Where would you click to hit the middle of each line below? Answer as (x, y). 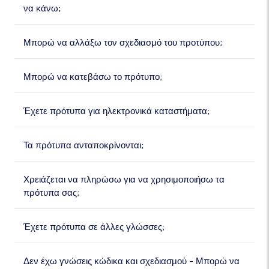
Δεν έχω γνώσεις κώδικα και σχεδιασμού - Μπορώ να (131, 261)
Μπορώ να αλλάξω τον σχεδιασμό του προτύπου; (123, 43)
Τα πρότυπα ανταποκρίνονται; (83, 145)
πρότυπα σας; (51, 193)
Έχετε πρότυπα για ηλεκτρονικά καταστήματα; (116, 111)
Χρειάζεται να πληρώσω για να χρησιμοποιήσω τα (124, 180)
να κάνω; (42, 8)
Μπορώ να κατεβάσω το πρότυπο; (93, 77)
